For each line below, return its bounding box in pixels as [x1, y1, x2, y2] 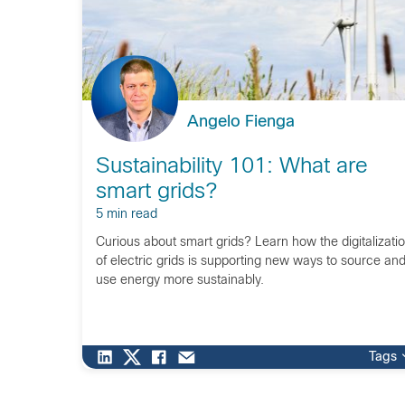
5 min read [95, 209, 157, 221]
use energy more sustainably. [95, 275, 264, 287]
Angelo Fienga [186, 115, 295, 130]
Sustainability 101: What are [95, 157, 368, 177]
